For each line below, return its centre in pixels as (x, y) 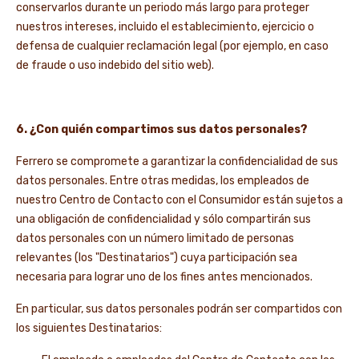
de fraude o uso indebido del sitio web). (115, 65)
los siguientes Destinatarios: (89, 328)
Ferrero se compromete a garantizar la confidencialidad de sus (177, 161)
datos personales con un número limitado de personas (155, 238)
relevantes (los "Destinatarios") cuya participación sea (157, 258)
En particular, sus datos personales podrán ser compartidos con (179, 309)
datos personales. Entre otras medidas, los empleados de (163, 181)
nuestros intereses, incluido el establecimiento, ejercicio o (165, 27)
